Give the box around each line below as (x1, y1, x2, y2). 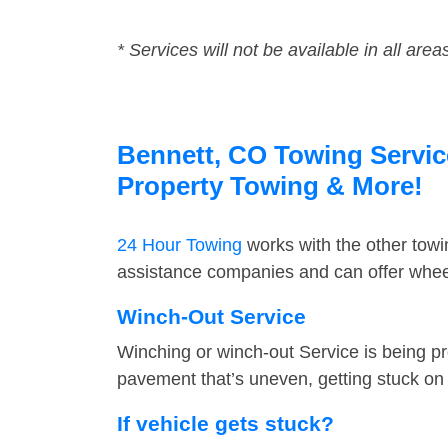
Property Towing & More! (117, 171, 423, 202)
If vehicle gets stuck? (117, 412, 334, 436)
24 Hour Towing (117, 235, 242, 256)
